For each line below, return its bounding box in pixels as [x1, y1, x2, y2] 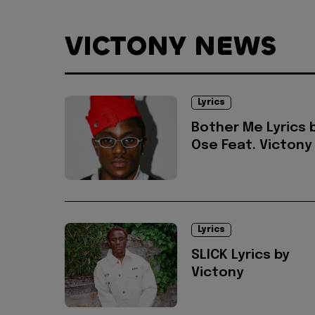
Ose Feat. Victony [191, 138, 312, 153]
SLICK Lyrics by [191, 247, 290, 262]
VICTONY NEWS [65, 27, 276, 64]
